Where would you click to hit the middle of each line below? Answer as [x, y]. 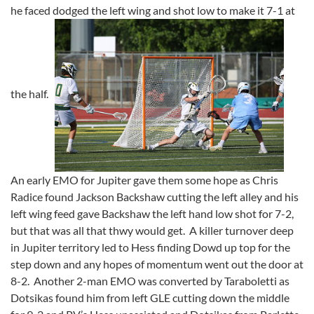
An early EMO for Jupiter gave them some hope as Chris [144, 180]
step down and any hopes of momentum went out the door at [157, 264]
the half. [33, 94]
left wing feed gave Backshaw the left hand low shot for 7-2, [152, 214]
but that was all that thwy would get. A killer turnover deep [152, 231]
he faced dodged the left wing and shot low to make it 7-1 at [153, 10]
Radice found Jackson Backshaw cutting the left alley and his [155, 197]
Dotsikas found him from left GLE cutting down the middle [150, 298]
